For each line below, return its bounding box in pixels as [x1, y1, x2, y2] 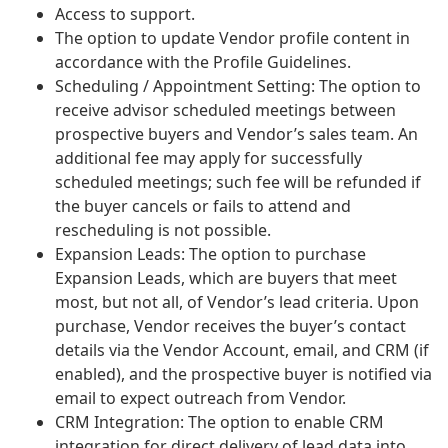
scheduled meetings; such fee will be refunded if [55, 171, 421, 194]
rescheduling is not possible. [55, 219, 271, 242]
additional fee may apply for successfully [55, 147, 362, 170]
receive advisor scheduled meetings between [55, 99, 396, 122]
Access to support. [55, 3, 195, 26]
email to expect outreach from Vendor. [55, 387, 346, 410]
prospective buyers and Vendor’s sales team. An [55, 123, 418, 146]
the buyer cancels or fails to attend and [55, 195, 351, 218]
